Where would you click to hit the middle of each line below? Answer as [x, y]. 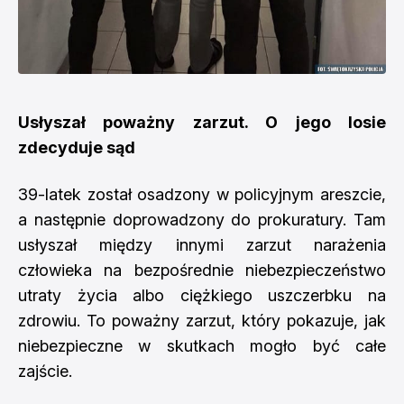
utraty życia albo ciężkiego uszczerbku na [202, 295]
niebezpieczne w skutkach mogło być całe [202, 345]
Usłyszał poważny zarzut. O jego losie [202, 122]
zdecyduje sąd [77, 147]
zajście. [45, 371]
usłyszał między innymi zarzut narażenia [202, 244]
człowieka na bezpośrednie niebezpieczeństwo [202, 270]
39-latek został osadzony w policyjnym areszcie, [202, 194]
